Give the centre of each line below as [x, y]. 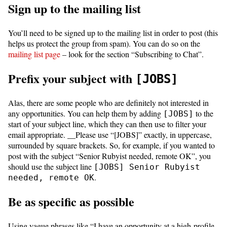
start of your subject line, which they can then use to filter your [107, 124]
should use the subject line [51, 167]
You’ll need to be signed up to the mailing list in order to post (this [113, 33]
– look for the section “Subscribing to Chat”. [132, 54]
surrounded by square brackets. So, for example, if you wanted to [111, 145]
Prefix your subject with [72, 79]
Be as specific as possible [73, 201]
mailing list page [34, 54]
